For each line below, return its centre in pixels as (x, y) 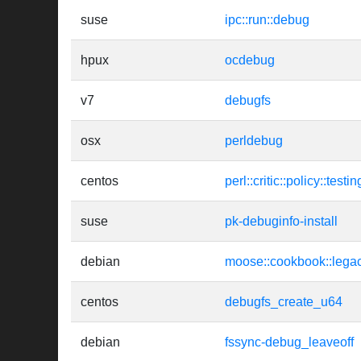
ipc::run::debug (267, 20)
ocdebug (250, 60)
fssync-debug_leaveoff (289, 342)
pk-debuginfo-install (281, 222)
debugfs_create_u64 (284, 302)
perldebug (254, 141)
